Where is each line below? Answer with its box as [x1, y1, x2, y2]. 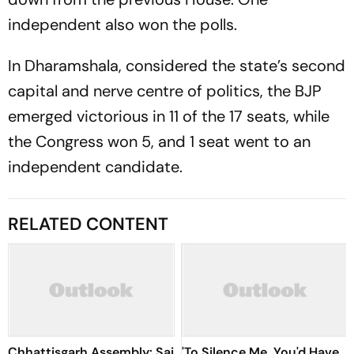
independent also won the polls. [8, 14, 241, 35]
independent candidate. [8, 156, 186, 177]
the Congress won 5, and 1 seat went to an [8, 131, 311, 152]
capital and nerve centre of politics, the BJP [8, 81, 322, 101]
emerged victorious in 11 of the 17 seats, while [8, 106, 330, 126]
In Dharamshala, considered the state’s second [8, 55, 345, 76]
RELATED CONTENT [8, 213, 168, 235]
